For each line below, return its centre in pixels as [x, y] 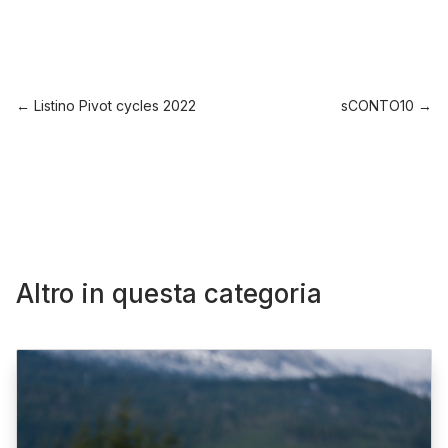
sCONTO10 [377, 106]
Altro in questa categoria [169, 294]
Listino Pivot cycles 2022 [115, 106]
